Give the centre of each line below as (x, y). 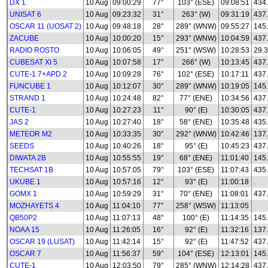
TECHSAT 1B (31, 170)
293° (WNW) (196, 38)
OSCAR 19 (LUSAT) (42, 242)
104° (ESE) (196, 254)
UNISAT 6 (25, 14)
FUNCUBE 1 (30, 86)
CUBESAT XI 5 (33, 62)
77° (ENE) (196, 98)
